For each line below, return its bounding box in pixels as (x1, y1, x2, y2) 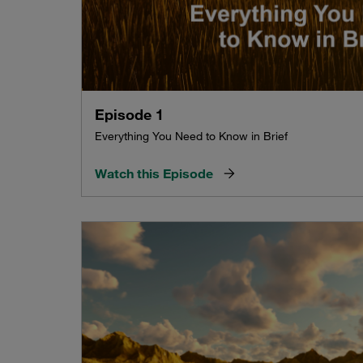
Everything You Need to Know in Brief (95, 129, 288, 144)
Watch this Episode (95, 165, 213, 182)
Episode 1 (95, 105, 164, 124)
